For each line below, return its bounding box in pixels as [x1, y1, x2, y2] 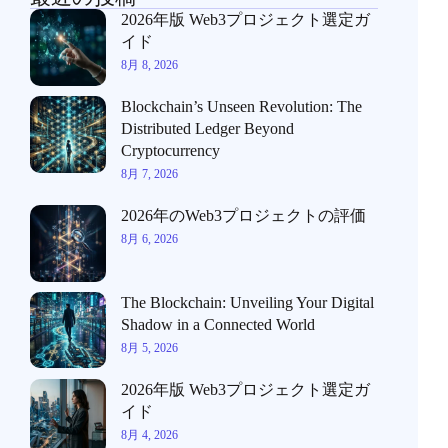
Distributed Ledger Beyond [121, 120, 295, 137]
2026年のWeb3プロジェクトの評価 [121, 207, 367, 224]
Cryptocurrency [121, 142, 221, 159]
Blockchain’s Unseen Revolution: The [121, 98, 363, 115]
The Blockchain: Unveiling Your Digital [121, 293, 375, 311]
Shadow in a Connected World [121, 315, 316, 333]
